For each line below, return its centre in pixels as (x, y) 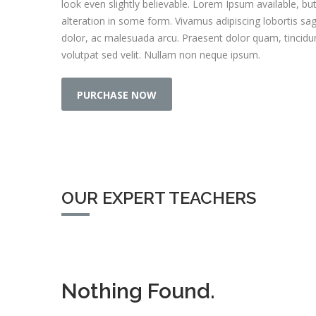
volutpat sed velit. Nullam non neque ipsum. (161, 54)
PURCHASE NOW (117, 95)
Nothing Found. (138, 291)
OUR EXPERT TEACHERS (159, 197)
